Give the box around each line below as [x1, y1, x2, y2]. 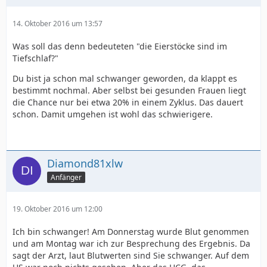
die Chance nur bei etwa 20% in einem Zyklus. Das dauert [13, 97, 243, 108]
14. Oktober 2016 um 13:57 [13, 18, 103, 29]
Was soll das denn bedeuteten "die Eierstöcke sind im [13, 41, 227, 52]
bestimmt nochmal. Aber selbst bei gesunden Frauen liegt [13, 85, 246, 96]
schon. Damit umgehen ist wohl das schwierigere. [13, 108, 213, 120]
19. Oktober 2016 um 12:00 [13, 204, 103, 214]
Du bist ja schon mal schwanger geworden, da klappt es [13, 73, 237, 84]
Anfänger [51, 172, 82, 182]
